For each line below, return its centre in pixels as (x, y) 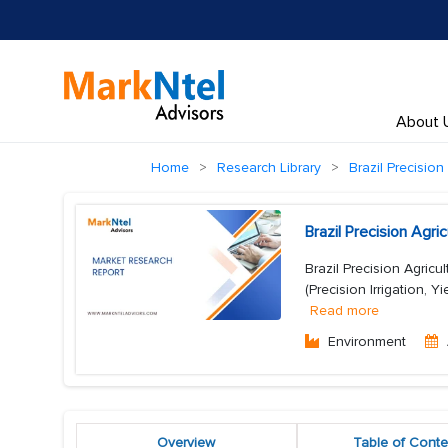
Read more (344, 310)
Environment (367, 341)
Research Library (269, 167)
